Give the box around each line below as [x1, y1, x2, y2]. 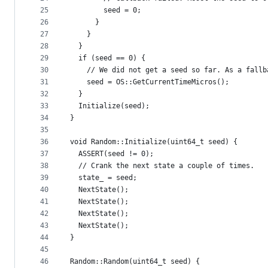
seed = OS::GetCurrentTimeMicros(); [70, 78, 229, 87]
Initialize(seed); [70, 102, 150, 111]
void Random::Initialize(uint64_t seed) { [70, 138, 237, 147]
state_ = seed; [70, 173, 137, 182]
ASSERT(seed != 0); [70, 150, 154, 159]
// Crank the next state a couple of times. [70, 162, 254, 170]
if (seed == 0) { [70, 54, 145, 63]
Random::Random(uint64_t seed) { [70, 257, 200, 266]
